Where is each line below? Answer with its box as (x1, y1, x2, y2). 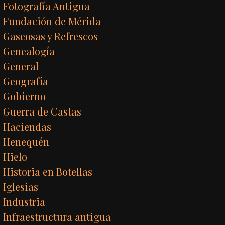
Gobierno (3, 89, 46, 103)
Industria (3, 195, 46, 208)
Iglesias (3, 180, 39, 193)
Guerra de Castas (3, 104, 82, 118)
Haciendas (3, 120, 52, 133)
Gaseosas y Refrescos (3, 29, 98, 43)
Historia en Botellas (3, 165, 93, 178)
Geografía (3, 74, 49, 88)
